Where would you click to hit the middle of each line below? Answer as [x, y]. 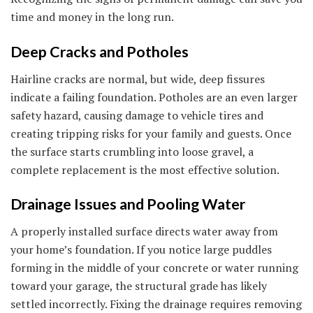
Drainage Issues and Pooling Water [128, 204]
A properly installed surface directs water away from [144, 232]
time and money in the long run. [92, 17]
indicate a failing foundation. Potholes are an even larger [154, 97]
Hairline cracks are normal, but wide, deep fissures [138, 79]
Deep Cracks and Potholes [100, 51]
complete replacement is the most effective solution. [145, 169]
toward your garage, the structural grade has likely [139, 286]
